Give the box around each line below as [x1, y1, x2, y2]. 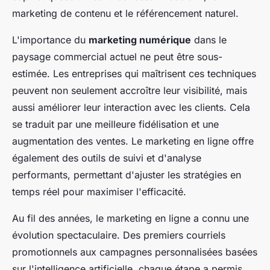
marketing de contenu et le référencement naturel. [12, 7, 239, 20]
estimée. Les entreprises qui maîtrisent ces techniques [12, 67, 256, 80]
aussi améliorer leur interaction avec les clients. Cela [12, 101, 250, 114]
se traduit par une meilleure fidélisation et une [12, 118, 219, 131]
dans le [191, 34, 227, 46]
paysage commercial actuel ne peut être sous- [12, 51, 222, 63]
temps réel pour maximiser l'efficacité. [12, 186, 186, 198]
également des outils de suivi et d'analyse [12, 152, 201, 165]
